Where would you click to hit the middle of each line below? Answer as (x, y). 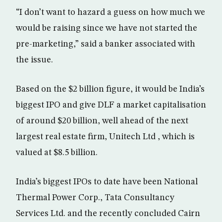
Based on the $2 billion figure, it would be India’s (110, 89)
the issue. (34, 60)
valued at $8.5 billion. (57, 153)
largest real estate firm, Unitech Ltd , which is (105, 137)
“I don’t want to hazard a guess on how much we (111, 12)
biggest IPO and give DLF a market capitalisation (111, 105)
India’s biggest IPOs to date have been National (107, 182)
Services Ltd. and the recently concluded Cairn (108, 214)
